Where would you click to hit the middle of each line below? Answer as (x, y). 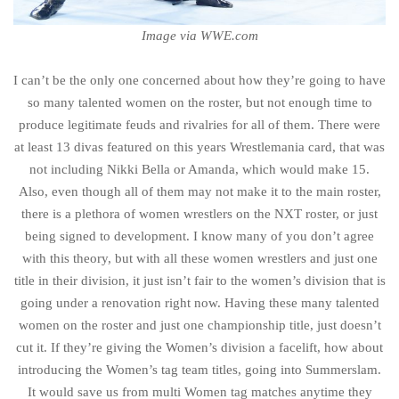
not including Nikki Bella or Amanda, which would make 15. (199, 169)
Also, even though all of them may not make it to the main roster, (199, 191)
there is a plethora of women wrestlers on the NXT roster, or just (199, 213)
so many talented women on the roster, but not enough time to (199, 102)
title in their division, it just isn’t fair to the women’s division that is (199, 280)
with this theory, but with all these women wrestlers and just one (199, 258)
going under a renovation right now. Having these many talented (199, 302)
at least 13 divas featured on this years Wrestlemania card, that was (199, 147)
